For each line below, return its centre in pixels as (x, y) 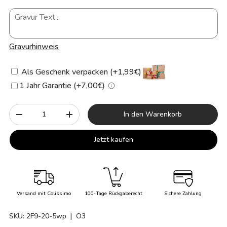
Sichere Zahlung (183, 193)
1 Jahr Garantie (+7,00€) (62, 86)
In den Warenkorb (153, 115)
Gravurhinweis (34, 47)
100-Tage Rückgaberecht (113, 193)
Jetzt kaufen (113, 140)
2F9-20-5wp (46, 216)
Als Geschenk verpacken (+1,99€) (80, 72)
